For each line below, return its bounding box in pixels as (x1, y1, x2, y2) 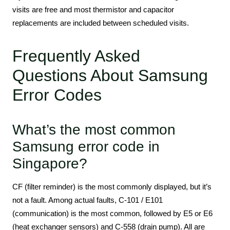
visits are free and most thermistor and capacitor (12, 5, 174, 14)
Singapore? (12, 155, 87, 171)
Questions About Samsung (12, 66, 208, 85)
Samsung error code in (12, 138, 160, 155)
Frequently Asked (12, 46, 140, 65)
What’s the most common (12, 121, 176, 138)
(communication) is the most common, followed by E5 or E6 (12, 208, 213, 218)
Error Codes (12, 85, 102, 104)
